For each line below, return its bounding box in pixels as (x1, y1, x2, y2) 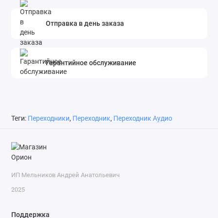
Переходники (27, 114, 70, 123)
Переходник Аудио (113, 114, 172, 123)
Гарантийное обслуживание (46, 58, 137, 67)
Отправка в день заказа (46, 19, 125, 27)
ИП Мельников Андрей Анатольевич (11, 171, 120, 179)
